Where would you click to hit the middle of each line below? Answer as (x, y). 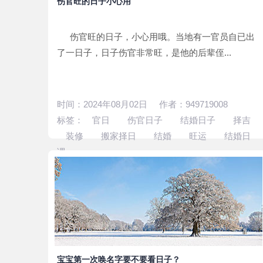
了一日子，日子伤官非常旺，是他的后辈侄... (144, 53)
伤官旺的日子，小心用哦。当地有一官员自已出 (159, 37)
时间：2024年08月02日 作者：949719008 (142, 104)
